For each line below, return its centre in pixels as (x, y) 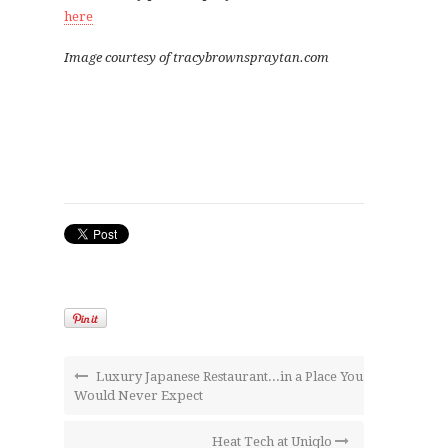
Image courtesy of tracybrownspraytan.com (196, 58)
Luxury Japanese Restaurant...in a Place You (228, 377)
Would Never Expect (138, 396)
